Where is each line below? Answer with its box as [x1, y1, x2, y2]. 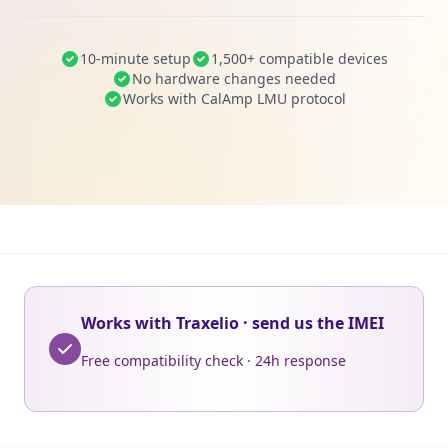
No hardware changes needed [132, 69, 336, 88]
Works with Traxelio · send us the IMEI [81, 312, 384, 334]
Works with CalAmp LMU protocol [122, 89, 346, 108]
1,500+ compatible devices [211, 49, 388, 68]
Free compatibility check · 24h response [81, 351, 346, 370]
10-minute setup [80, 49, 191, 68]
